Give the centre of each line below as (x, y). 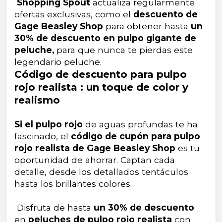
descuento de (166, 14)
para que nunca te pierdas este (123, 50)
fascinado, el (43, 136)
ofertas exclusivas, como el (74, 14)
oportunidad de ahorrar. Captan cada (95, 160)
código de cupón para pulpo (136, 136)
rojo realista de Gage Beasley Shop (95, 148)
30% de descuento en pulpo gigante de (105, 38)
